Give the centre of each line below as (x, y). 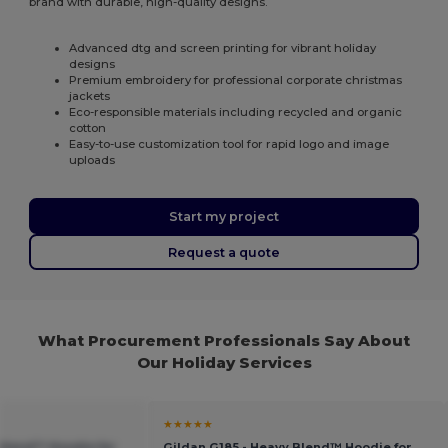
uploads (92, 160)
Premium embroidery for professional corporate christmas (236, 80)
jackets (90, 96)
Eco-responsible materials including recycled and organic (236, 112)
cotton (88, 128)
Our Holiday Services (224, 363)
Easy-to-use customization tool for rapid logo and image (229, 144)
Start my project (224, 216)
